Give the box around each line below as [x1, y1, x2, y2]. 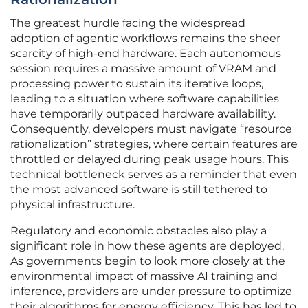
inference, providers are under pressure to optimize [10, 285, 292, 298]
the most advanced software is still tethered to [10, 183, 267, 197]
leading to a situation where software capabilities [10, 92, 279, 106]
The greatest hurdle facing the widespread [10, 16, 245, 30]
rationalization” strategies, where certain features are [10, 137, 298, 151]
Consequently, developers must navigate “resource [10, 122, 292, 136]
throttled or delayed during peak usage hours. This [10, 153, 289, 166]
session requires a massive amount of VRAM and [10, 62, 276, 76]
